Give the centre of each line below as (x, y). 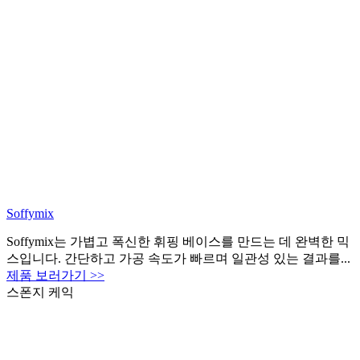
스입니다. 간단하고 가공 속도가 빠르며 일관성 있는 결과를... (178, 258)
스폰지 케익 (40, 292)
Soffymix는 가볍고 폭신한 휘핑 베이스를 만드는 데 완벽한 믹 (178, 241)
